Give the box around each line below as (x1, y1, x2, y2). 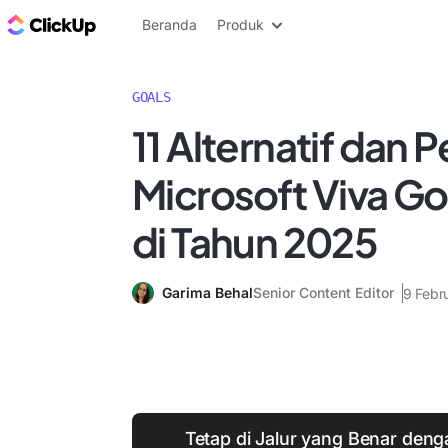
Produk (217, 16, 264, 33)
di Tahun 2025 (132, 216, 378, 267)
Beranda (142, 16, 197, 33)
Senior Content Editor (253, 284, 394, 301)
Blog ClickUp (100, 13, 201, 35)
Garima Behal (162, 284, 253, 301)
